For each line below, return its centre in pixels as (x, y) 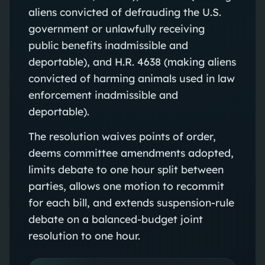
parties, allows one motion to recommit (126, 185)
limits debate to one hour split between (126, 169)
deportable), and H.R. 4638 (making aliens (132, 61)
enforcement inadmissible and (103, 94)
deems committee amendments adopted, (131, 152)
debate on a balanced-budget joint (115, 219)
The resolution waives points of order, (122, 136)
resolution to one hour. (84, 235)
